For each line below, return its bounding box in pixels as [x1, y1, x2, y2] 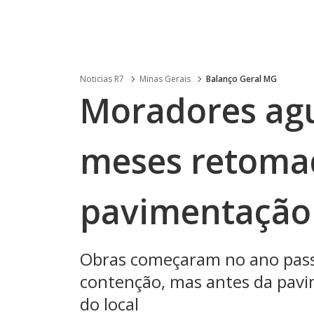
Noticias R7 [80, 73, 124, 85]
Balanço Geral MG [206, 73, 277, 85]
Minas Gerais [139, 73, 191, 85]
